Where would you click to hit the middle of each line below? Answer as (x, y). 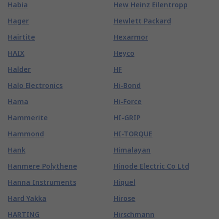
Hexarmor (131, 37)
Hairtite (22, 37)
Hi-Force (128, 101)
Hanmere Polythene (43, 166)
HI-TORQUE (133, 134)
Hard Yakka (27, 198)
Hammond (26, 134)
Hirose (124, 198)
